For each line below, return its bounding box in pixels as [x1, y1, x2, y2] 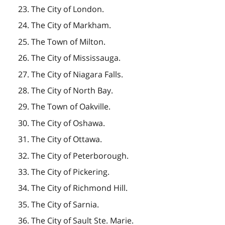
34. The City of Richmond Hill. [18, 182, 128, 194]
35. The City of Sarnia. [18, 198, 99, 210]
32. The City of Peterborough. [18, 150, 129, 161]
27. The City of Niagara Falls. [18, 68, 123, 80]
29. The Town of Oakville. [18, 101, 110, 113]
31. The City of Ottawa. [18, 134, 102, 145]
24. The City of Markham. [18, 20, 111, 31]
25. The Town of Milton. [18, 36, 105, 47]
